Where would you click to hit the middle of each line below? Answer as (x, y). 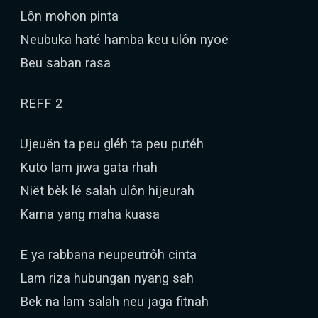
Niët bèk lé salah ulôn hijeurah (107, 191)
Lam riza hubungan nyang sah (107, 278)
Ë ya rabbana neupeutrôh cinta (108, 254)
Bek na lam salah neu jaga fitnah (114, 301)
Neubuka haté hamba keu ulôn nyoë (124, 39)
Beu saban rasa (65, 63)
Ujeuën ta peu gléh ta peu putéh (112, 144)
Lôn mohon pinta (69, 16)
